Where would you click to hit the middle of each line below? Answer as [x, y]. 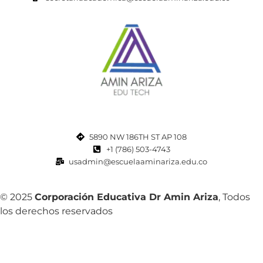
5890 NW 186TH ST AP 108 [138, 136]
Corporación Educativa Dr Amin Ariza [127, 197]
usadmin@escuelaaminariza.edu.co [138, 161]
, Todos [234, 197]
